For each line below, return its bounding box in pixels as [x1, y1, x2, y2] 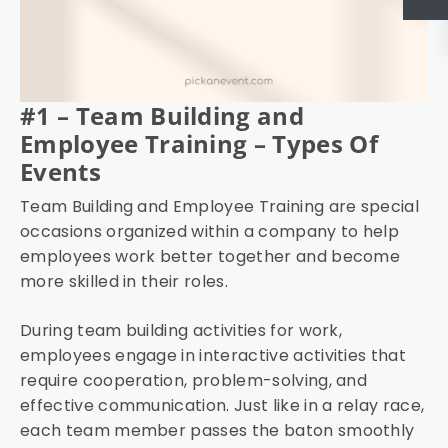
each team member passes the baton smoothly [20, 419, 415, 443]
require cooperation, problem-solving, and [20, 369, 368, 393]
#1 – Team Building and [20, 99, 305, 133]
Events [20, 155, 101, 189]
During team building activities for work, [20, 319, 343, 343]
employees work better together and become [20, 245, 401, 269]
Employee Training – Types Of [20, 127, 378, 161]
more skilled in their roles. [20, 270, 233, 294]
